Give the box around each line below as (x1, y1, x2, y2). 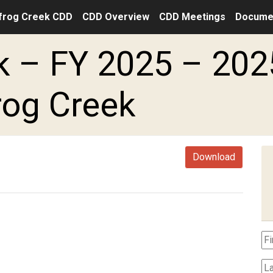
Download (193, 151, 235, 163)
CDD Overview (82, 11, 149, 23)
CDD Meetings (159, 11, 225, 23)
